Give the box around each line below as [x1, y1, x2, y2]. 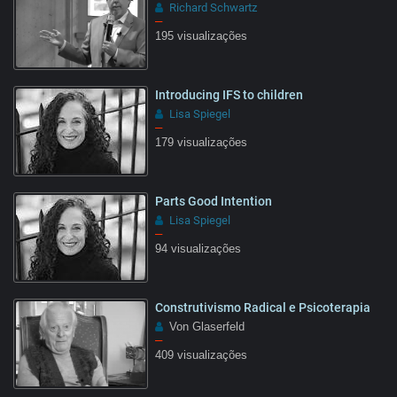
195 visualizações [155, 29, 247, 43]
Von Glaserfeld [166, 320, 245, 333]
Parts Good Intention [155, 193, 272, 208]
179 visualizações [155, 136, 247, 149]
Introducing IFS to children [155, 87, 303, 102]
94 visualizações [155, 242, 241, 255]
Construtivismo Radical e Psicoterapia [155, 300, 370, 315]
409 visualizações [155, 348, 247, 362]
